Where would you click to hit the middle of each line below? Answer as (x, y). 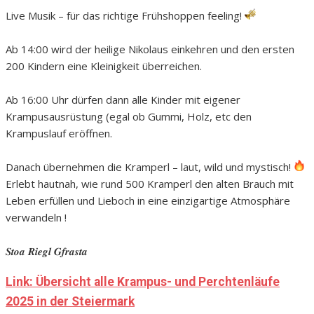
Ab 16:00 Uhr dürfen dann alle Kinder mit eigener (123, 100)
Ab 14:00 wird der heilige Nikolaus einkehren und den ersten (150, 49)
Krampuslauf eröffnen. (59, 134)
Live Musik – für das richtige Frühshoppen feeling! (125, 16)
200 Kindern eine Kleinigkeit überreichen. (104, 66)
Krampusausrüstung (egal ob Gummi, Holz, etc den (129, 117)
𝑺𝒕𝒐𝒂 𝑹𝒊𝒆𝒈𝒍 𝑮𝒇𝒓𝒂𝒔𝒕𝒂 (47, 251)
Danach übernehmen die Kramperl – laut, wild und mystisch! (150, 167)
